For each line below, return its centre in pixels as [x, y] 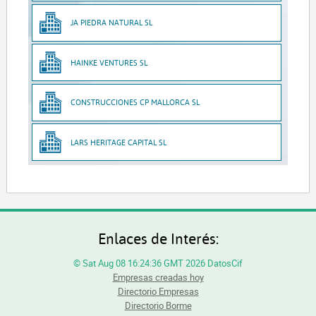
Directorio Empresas [158, 291]
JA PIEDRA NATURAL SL [112, 23]
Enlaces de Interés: [158, 238]
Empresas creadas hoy [158, 277]
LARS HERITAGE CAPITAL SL [119, 142]
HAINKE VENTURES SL [109, 62]
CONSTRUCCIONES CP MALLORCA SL [135, 102]
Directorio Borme [158, 305]
